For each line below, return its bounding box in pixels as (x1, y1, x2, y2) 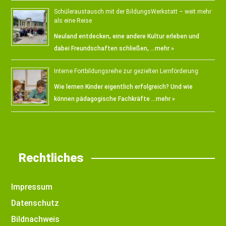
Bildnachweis (11, 214, 60, 224)
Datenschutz (11, 198, 60, 208)
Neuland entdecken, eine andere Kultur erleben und (54, 32, 200, 40)
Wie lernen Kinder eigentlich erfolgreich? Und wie (54, 83, 193, 90)
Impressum (11, 182, 53, 192)
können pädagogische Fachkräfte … (54, 95, 156, 102)
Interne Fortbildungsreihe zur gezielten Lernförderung (54, 67, 199, 75)
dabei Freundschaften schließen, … (54, 44, 155, 52)
